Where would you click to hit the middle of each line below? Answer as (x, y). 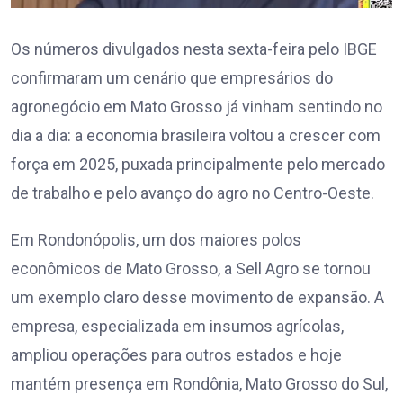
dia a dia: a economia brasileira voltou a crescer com (196, 136)
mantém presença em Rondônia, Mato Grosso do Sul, (199, 384)
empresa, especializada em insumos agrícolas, (177, 327)
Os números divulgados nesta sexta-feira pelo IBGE (194, 49)
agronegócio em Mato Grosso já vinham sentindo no (197, 107)
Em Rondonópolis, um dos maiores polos (156, 240)
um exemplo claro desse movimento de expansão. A (197, 298)
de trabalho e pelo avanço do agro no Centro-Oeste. (193, 193)
